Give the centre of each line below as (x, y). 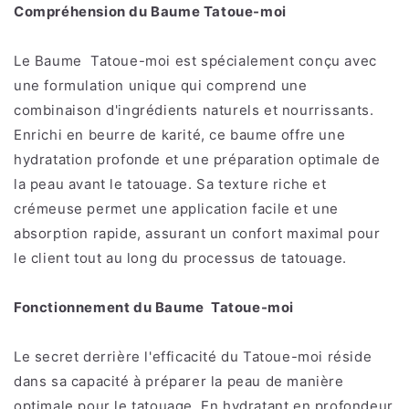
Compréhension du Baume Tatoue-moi (150, 11)
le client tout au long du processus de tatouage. (180, 257)
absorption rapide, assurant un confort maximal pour (197, 233)
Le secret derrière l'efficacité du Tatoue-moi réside (193, 356)
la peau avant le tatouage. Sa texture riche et (170, 184)
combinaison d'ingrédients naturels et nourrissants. (194, 110)
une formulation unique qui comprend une (161, 85)
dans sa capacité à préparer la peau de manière (179, 381)
